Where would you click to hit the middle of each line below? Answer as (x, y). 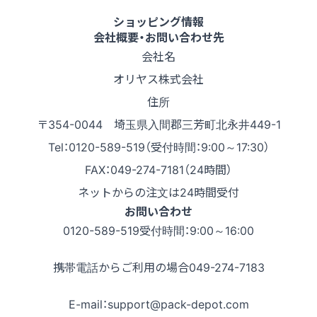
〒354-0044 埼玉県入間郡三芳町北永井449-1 (158, 124)
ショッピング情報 (158, 22)
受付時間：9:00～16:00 (197, 230)
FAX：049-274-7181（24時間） (158, 169)
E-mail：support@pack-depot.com (158, 304)
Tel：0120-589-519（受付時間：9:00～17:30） (158, 147)
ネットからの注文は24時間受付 (158, 192)
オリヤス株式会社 (158, 79)
